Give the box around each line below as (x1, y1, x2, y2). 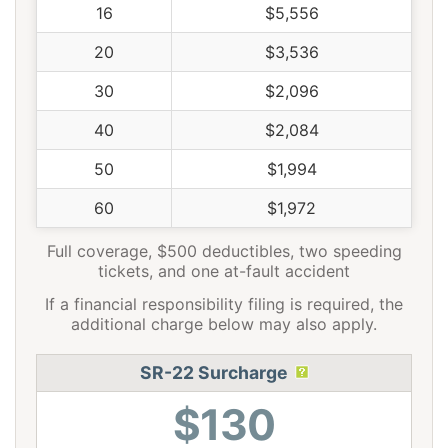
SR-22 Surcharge (139, 362, 288, 384)
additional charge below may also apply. (71, 314, 377, 335)
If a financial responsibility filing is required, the (45, 294, 403, 315)
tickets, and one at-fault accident (98, 261, 350, 282)
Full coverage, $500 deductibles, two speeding (46, 241, 402, 262)
